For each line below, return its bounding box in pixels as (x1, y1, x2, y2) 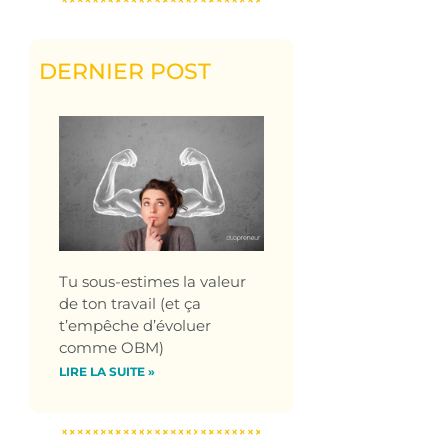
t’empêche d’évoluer (58, 315, 211, 335)
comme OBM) (58, 337, 168, 357)
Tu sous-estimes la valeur (58, 271, 246, 291)
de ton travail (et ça (58, 293, 201, 313)
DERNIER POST (38, 58, 211, 86)
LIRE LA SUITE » (58, 363, 155, 379)
